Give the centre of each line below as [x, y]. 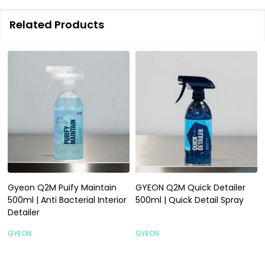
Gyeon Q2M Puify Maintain [62, 187]
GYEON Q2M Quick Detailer [190, 187]
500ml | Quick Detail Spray [190, 200]
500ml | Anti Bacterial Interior [67, 200]
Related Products [57, 24]
